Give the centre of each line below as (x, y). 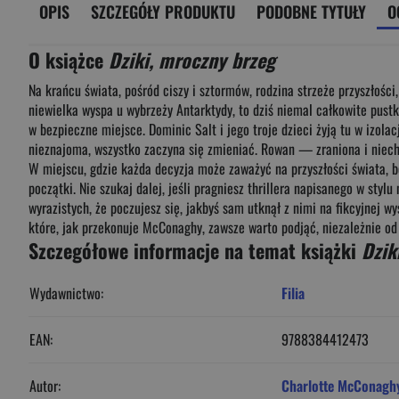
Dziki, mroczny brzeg (192, 60)
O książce (69, 60)
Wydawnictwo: (66, 293)
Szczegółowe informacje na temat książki (195, 250)
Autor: (45, 386)
